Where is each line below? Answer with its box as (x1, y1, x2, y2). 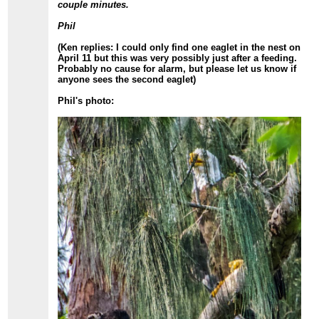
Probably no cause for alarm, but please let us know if (58, 63, 297, 74)
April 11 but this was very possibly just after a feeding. (58, 52, 298, 63)
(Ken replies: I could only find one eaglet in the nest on (58, 41, 301, 53)
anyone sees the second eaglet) (58, 73, 197, 85)
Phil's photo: (58, 95, 115, 106)
